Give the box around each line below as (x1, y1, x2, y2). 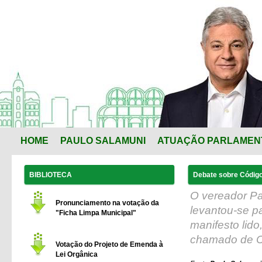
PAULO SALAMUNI (60, 136, 146, 146)
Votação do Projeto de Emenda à (56, 240, 163, 249)
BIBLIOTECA (29, 171, 72, 179)
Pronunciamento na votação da (56, 199, 159, 207)
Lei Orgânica (56, 250, 98, 258)
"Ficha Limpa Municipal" (56, 209, 136, 217)
